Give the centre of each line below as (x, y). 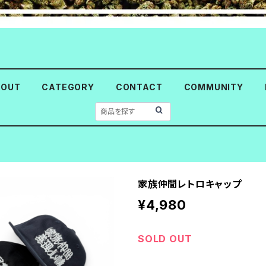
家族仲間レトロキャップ (190, 184)
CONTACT (139, 87)
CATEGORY (68, 87)
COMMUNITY (213, 87)
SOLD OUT (165, 239)
